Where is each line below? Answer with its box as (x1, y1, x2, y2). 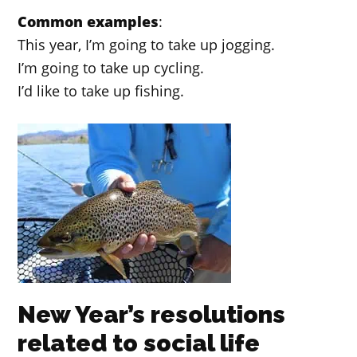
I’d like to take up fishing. (18, 81, 185, 101)
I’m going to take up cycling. (18, 58, 205, 78)
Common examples (18, 12, 159, 32)
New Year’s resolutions (18, 300, 286, 328)
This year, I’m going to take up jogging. (18, 35, 276, 55)
